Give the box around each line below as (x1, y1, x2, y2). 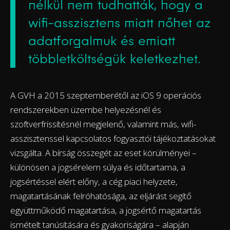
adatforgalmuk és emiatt (28, 32, 175, 48)
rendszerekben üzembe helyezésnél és (10, 103, 161, 116)
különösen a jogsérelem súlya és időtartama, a (10, 161, 185, 173)
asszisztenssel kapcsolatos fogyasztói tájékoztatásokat (10, 132, 216, 144)
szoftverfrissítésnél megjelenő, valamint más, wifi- (10, 118, 196, 130)
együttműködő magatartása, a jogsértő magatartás (10, 204, 201, 216)
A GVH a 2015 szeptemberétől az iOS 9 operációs (10, 89, 201, 101)
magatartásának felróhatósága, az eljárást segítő (10, 189, 191, 202)
